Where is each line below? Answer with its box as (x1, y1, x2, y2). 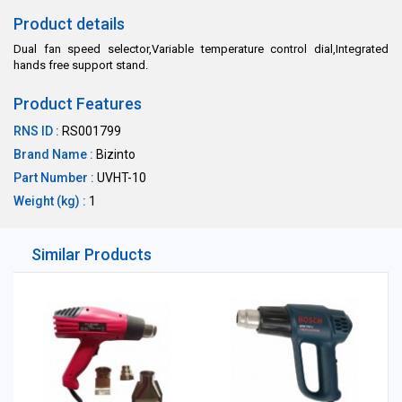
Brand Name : (13, 147, 93, 162)
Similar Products (31, 245, 152, 264)
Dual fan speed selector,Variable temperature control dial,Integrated (13, 42, 389, 56)
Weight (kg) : (13, 194, 86, 208)
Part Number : (13, 170, 94, 185)
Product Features (13, 94, 142, 113)
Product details (13, 14, 125, 33)
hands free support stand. (13, 58, 148, 72)
